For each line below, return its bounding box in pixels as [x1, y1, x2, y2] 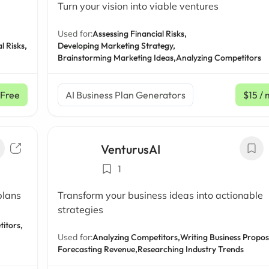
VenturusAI [101, 142, 161, 157]
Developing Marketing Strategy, [58, 40, 176, 51]
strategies [58, 204, 104, 216]
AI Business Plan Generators [65, 89, 186, 101]
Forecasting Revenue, [58, 244, 138, 255]
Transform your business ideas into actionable [58, 189, 264, 201]
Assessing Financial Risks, [92, 28, 187, 39]
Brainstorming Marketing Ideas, [58, 52, 177, 63]
